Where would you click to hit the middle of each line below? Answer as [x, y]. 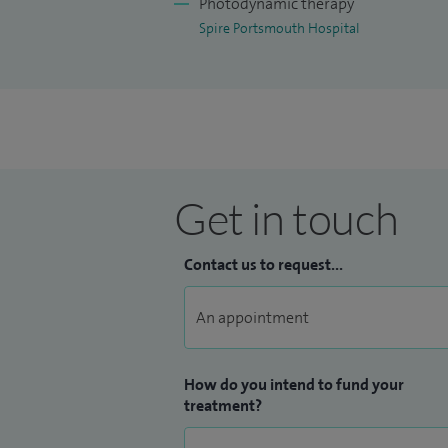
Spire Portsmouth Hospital [279, 28]
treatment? [223, 405]
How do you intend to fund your [294, 384]
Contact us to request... [263, 264]
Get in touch [286, 218]
